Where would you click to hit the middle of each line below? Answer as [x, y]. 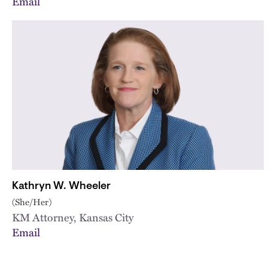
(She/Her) [32, 201]
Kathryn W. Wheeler [61, 186]
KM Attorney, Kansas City [73, 217]
